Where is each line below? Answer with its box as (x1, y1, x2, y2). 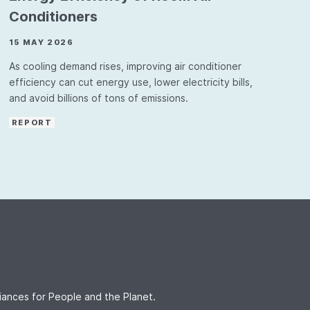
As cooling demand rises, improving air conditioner (8, 60, 241, 72)
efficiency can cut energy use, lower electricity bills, (8, 76, 253, 88)
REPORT (11, 118, 53, 127)
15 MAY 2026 (8, 37, 74, 47)
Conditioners (8, 8, 98, 25)
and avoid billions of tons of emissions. (8, 92, 188, 104)
